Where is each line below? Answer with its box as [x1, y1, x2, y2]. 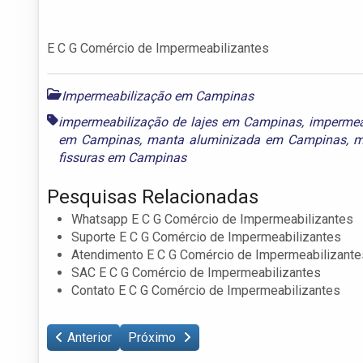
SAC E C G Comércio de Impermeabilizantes [71, 264, 321, 280]
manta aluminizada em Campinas [146, 131, 346, 147]
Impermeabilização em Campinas [62, 88, 254, 104]
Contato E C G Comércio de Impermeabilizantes [71, 282, 340, 298]
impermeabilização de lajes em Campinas [58, 113, 302, 130]
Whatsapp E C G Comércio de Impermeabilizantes [71, 211, 353, 227]
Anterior [67, 329, 112, 345]
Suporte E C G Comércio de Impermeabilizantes [71, 228, 341, 245]
